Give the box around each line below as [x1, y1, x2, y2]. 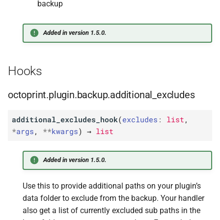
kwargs [51, 126, 78, 137]
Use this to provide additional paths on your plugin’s [23, 181, 201, 191]
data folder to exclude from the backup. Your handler [23, 193, 204, 203]
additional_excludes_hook [11, 114, 118, 125]
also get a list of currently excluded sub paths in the [23, 205, 200, 215]
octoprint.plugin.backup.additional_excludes [8, 88, 195, 101]
